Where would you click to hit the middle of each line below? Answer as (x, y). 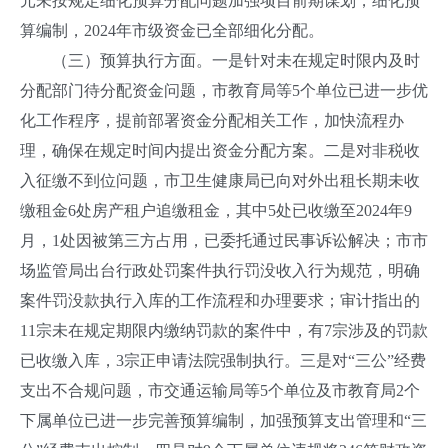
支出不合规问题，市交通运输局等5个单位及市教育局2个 (220, 390)
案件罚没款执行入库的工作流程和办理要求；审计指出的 (220, 300)
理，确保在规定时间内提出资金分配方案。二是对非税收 (220, 150)
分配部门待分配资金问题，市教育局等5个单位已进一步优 (224, 90)
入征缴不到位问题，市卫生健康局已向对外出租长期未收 (220, 180)
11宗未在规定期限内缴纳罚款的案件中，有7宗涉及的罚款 (224, 330)
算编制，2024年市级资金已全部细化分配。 (172, 30)
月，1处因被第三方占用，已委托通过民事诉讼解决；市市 (224, 240)
